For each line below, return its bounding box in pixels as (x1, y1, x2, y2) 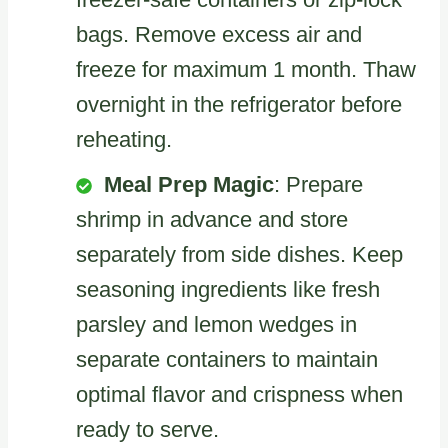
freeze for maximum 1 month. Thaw (76, 56, 416, 82)
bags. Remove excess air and (76, 21, 362, 47)
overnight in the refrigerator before (76, 91, 402, 117)
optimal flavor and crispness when (76, 381, 403, 407)
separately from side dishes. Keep (76, 241, 403, 267)
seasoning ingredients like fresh (76, 276, 380, 302)
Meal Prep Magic (104, 171, 274, 197)
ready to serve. (76, 416, 219, 442)
